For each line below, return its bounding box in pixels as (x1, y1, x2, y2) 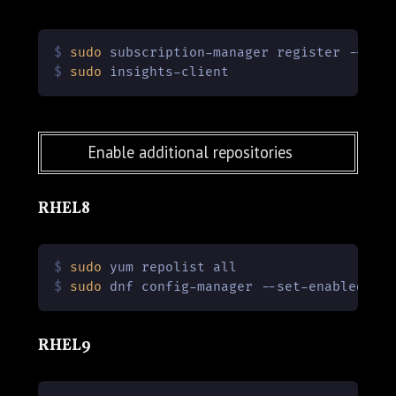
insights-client (102, 65, 230, 80)
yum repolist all (102, 259, 238, 275)
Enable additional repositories (88, 141, 293, 164)
